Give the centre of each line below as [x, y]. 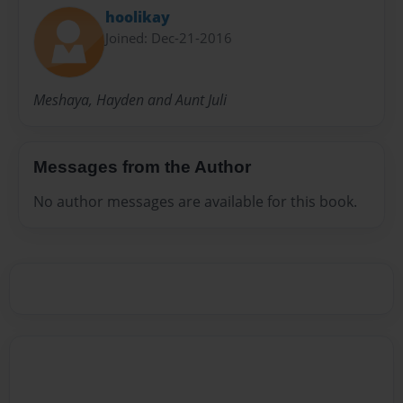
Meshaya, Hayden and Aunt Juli [130, 100]
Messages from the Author [142, 167]
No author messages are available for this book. [195, 202]
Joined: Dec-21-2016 [169, 38]
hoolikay [138, 18]
